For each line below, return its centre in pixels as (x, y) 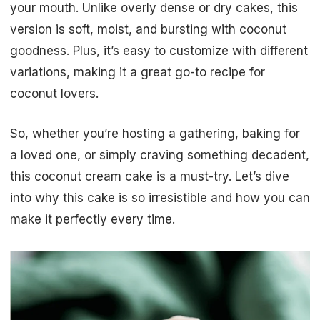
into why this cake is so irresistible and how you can (160, 197)
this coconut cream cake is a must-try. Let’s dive (150, 176)
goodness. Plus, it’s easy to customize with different (159, 51)
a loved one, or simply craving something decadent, (160, 155)
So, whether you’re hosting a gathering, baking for (155, 133)
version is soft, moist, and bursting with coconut (148, 30)
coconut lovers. (54, 94)
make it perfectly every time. (92, 219)
